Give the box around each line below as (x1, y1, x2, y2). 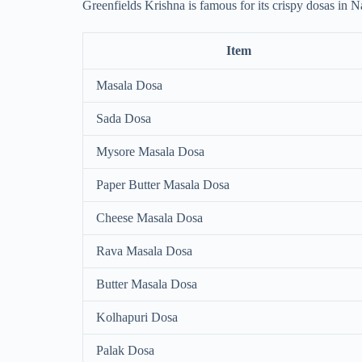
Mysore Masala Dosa (96, 144, 204, 158)
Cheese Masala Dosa (96, 210, 203, 225)
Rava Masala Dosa (96, 243, 192, 258)
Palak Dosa (96, 343, 154, 357)
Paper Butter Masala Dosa (96, 177, 229, 192)
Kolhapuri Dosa (96, 309, 178, 324)
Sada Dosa (96, 111, 151, 125)
